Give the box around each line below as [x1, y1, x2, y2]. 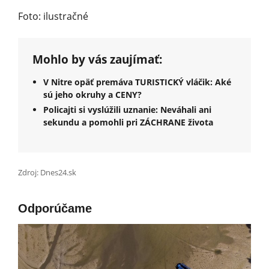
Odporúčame [18, 201, 92, 215]
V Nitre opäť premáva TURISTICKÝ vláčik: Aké [43, 76, 231, 88]
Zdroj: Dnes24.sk [18, 166, 76, 178]
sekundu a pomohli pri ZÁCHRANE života [43, 116, 213, 128]
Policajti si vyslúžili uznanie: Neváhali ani [43, 103, 211, 115]
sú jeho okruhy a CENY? [43, 88, 142, 100]
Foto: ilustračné [18, 9, 88, 23]
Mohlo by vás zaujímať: [32, 50, 162, 67]
